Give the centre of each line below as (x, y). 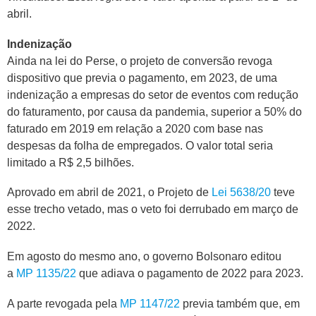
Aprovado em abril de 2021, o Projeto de (109, 193)
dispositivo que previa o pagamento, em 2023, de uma (142, 78)
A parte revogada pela (63, 303)
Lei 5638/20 (241, 193)
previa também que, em (240, 303)
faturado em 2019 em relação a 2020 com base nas (135, 128)
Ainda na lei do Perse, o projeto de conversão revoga (140, 61)
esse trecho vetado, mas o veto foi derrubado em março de (153, 209)
